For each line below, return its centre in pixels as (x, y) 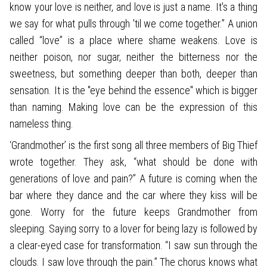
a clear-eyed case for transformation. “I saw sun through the (133, 245)
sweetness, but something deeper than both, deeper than (133, 73)
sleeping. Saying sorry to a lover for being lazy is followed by (133, 228)
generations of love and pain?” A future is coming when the (133, 178)
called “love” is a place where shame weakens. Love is (133, 40)
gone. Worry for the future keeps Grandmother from (133, 212)
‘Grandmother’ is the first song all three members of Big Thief (133, 145)
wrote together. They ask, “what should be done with (133, 162)
